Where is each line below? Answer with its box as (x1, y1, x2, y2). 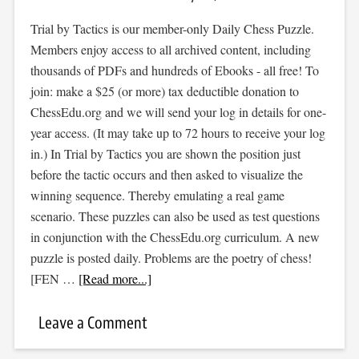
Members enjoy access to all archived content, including (30, 41, 311, 58)
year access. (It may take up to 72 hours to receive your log (30, 124, 325, 141)
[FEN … (30, 270, 79, 287)
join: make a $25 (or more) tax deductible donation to (30, 83, 299, 99)
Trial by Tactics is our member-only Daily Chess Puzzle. (30, 20, 314, 37)
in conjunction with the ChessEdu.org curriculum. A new (30, 228, 320, 245)
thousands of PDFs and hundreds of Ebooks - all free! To (30, 62, 319, 79)
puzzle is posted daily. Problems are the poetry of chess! (30, 249, 312, 266)
